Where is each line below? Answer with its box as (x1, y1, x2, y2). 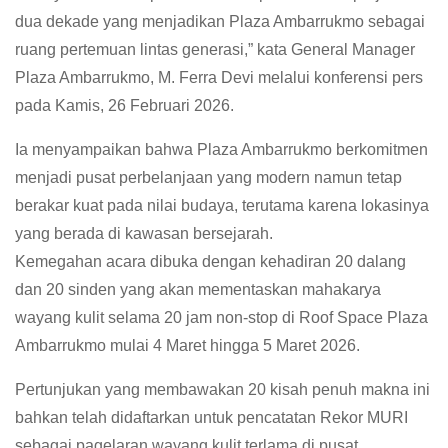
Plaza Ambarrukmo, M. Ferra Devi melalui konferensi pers (15, 68, 423, 86)
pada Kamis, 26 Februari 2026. (15, 96, 234, 114)
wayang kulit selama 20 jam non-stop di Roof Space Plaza (15, 308, 428, 326)
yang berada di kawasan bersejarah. (15, 224, 273, 242)
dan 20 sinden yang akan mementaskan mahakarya (15, 280, 381, 298)
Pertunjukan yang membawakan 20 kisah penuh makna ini (15, 380, 430, 398)
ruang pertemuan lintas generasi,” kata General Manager (15, 40, 415, 58)
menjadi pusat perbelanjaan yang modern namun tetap (15, 168, 402, 186)
